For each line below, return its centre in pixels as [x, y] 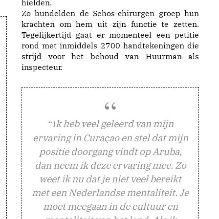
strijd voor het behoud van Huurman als [110, 56]
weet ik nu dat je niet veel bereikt [110, 179]
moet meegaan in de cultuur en [110, 206]
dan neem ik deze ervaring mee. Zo [110, 165]
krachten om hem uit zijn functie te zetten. [110, 24]
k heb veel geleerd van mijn [114, 123]
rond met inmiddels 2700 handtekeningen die [110, 45]
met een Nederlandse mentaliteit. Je [110, 192]
